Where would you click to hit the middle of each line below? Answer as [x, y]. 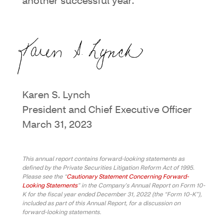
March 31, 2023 [57, 125]
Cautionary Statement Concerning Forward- [128, 177]
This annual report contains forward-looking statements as [103, 159]
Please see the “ [44, 177]
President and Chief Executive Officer [107, 110]
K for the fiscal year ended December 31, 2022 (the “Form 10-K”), [112, 195]
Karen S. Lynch [56, 95]
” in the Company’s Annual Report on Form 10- [141, 186]
